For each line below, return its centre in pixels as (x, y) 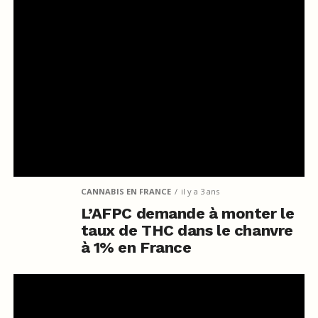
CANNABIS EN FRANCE (126, 191)
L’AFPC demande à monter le (187, 213)
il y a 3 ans (200, 191)
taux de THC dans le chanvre (187, 230)
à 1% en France (136, 247)
